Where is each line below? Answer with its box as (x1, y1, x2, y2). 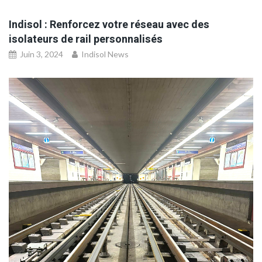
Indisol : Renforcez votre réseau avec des (9, 16, 209, 33)
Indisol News (81, 49, 129, 59)
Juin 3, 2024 (18, 49, 63, 59)
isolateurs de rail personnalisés (9, 31, 163, 47)
